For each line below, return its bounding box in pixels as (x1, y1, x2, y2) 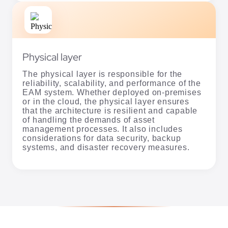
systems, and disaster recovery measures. (22, 142, 190, 152)
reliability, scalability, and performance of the (22, 78, 201, 88)
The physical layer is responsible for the (22, 69, 183, 78)
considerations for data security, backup (22, 133, 181, 142)
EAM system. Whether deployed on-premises (22, 88, 202, 97)
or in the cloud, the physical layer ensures (22, 97, 189, 106)
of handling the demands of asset (22, 115, 155, 124)
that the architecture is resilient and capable (22, 106, 198, 115)
